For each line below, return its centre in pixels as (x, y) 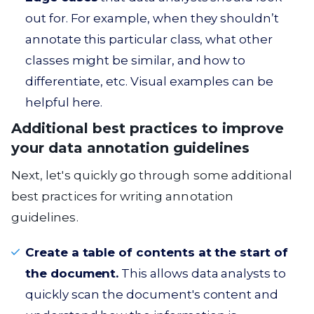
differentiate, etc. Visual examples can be (149, 81)
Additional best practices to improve (148, 128)
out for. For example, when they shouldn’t (152, 18)
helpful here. (64, 102)
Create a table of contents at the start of (157, 252)
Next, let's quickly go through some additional (152, 175)
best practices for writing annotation (122, 196)
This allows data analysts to (202, 273)
